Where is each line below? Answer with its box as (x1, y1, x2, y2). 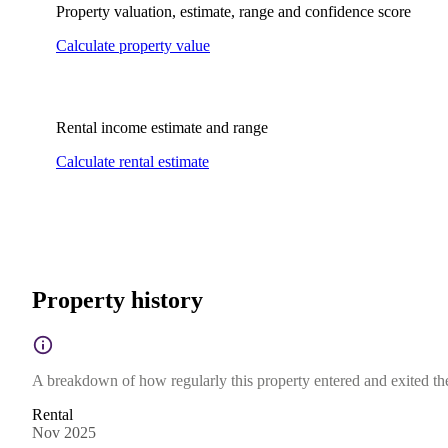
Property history (32, 286, 203, 313)
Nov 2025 (32, 423, 96, 441)
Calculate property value (56, 36, 210, 54)
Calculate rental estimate (56, 152, 209, 170)
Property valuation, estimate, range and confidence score (56, 2, 411, 20)
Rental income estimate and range (56, 118, 268, 136)
